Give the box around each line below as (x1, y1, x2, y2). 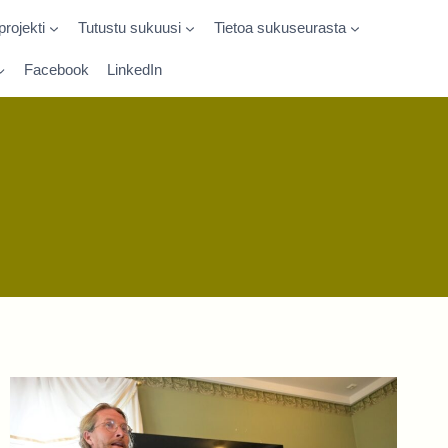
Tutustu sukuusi (77, 18, 181, 36)
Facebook (24, 60, 89, 78)
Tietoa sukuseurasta (213, 18, 346, 36)
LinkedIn (107, 60, 162, 78)
